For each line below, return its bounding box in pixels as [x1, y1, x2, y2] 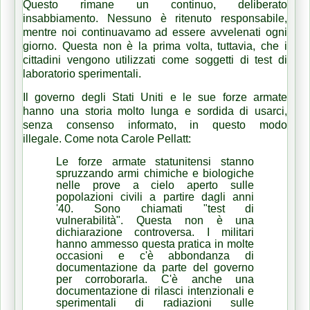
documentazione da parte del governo [55, 261, 255, 273]
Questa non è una [136, 214, 255, 226]
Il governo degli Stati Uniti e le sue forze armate [23, 91, 287, 103]
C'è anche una [161, 273, 255, 285]
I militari [206, 226, 255, 238]
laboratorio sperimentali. [23, 67, 144, 80]
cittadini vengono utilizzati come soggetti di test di [23, 53, 287, 66]
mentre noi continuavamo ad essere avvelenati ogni [23, 26, 287, 38]
